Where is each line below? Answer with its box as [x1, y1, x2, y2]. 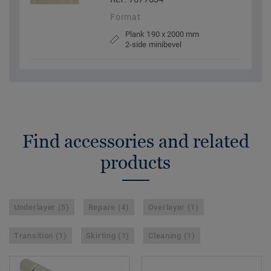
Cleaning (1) [148, 231, 195, 241]
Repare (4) [88, 203, 129, 212]
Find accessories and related [22, 131, 249, 152]
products [100, 152, 171, 174]
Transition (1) [14, 231, 67, 241]
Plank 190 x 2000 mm [125, 30, 200, 39]
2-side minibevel [125, 40, 182, 50]
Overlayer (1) [148, 203, 199, 212]
